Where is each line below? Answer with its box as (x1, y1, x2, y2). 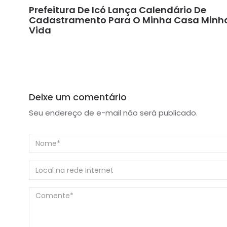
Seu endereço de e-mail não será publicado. (29, 107, 198, 118)
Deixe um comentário (29, 91, 127, 103)
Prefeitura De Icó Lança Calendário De (29, 4, 206, 16)
